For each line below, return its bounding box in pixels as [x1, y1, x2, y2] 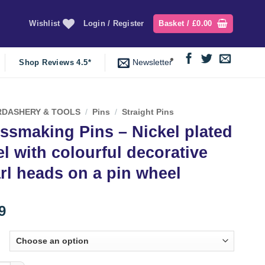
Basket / [159, 19, 192, 28]
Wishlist [29, 19, 60, 28]
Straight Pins [122, 108, 174, 117]
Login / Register [83, 19, 144, 28]
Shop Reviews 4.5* [19, 58, 91, 67]
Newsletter [132, 57, 172, 67]
